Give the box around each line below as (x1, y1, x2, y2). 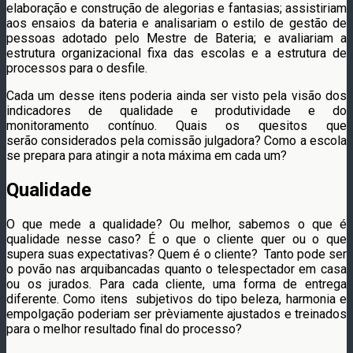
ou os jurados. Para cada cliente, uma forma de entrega (6, 276, 347, 292)
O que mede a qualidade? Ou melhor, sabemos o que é (6, 216, 347, 232)
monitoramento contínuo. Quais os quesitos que (6, 117, 347, 133)
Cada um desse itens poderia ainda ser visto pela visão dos (6, 87, 347, 103)
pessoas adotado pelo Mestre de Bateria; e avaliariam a (6, 30, 347, 46)
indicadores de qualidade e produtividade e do (6, 102, 347, 118)
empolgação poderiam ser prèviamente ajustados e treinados (6, 306, 347, 321)
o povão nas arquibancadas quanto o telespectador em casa (6, 261, 347, 277)
